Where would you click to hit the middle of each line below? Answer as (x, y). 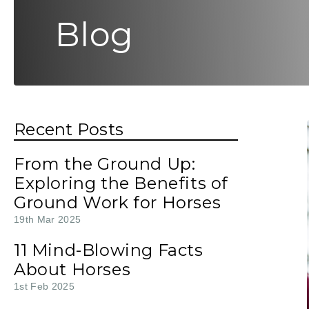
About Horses (72, 269)
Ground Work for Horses (118, 202)
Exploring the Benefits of (121, 183)
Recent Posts (69, 129)
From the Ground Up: (105, 164)
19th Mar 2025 (48, 219)
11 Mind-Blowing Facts (109, 250)
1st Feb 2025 (44, 286)
